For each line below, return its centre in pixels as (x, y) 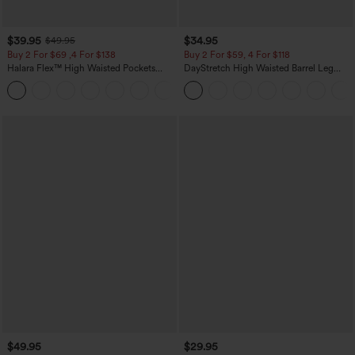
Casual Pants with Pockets (239, 80)
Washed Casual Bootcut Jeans (71, 80)
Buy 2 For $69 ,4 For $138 (61, 55)
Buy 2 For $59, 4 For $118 (237, 55)
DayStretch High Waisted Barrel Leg (258, 69)
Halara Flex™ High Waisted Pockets (81, 69)
